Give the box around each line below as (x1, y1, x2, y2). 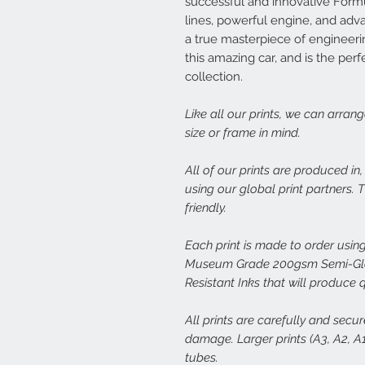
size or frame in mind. (185, 125, 301, 140)
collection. (185, 68, 243, 84)
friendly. (185, 200, 226, 215)
